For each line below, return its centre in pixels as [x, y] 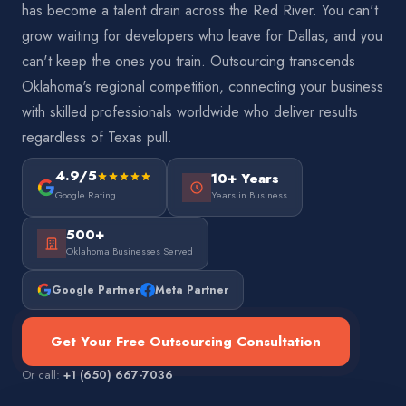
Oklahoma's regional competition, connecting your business [203, 87]
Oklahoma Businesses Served [130, 251]
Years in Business [249, 195]
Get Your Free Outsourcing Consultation [186, 342]
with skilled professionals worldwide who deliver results [190, 112]
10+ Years [245, 179]
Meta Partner [192, 290]
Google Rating [86, 195]
